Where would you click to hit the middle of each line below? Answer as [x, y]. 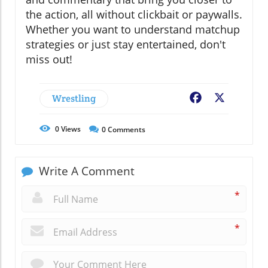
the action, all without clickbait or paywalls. [134, 15]
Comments [126, 130]
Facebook [225, 99]
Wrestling [74, 99]
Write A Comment [85, 171]
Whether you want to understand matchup [133, 30]
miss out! [49, 60]
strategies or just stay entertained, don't [126, 45]
